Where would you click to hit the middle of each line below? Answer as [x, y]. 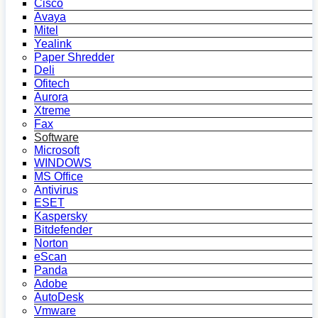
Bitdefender [63, 230]
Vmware [55, 311]
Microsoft [57, 150]
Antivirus [56, 190]
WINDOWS [63, 163]
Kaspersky [61, 216]
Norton [51, 243]
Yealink [53, 44]
